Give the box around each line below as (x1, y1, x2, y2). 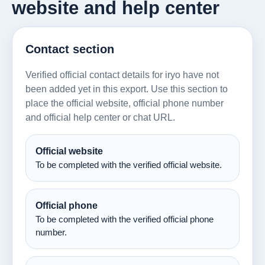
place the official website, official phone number (25, 98, 224, 108)
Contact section (25, 42, 114, 56)
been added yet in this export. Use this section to (25, 83, 228, 94)
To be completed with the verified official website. (35, 160, 222, 170)
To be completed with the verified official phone (35, 214, 214, 224)
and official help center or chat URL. (25, 112, 175, 122)
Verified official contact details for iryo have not (25, 69, 219, 80)
